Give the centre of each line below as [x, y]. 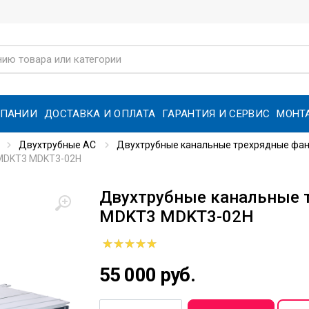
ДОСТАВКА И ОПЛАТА [100, 113]
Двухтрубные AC [57, 145]
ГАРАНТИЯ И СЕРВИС [216, 113]
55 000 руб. [147, 275]
